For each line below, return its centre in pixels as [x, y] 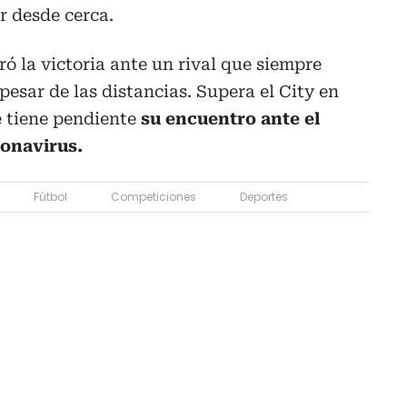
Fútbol [50, 196]
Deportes [264, 196]
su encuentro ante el [230, 118]
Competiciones [154, 196]
